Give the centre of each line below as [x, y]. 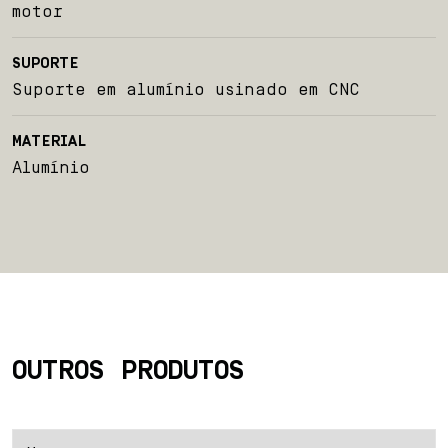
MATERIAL [49, 141]
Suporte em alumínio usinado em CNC [186, 89]
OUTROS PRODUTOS [128, 370]
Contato [224, 121]
